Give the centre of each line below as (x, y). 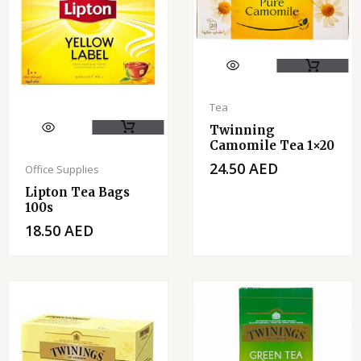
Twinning (242, 131)
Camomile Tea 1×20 (272, 146)
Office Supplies (62, 170)
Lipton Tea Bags (77, 193)
